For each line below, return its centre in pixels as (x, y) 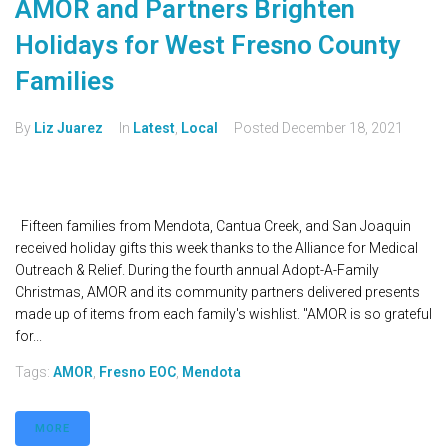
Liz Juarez (68, 128)
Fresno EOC (137, 372)
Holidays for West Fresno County (208, 45)
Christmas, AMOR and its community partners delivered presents (217, 292)
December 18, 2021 (342, 128)
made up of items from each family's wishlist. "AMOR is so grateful (223, 314)
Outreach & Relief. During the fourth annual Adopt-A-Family (197, 270)
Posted (258, 128)
